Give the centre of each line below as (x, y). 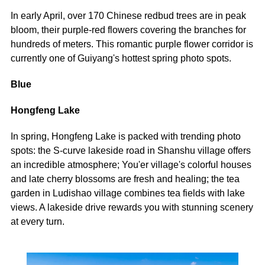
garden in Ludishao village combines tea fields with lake (127, 193)
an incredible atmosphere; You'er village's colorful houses (131, 164)
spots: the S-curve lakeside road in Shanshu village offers (130, 150)
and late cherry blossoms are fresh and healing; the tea (125, 179)
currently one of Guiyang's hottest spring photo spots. (121, 58)
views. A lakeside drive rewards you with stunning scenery (132, 207)
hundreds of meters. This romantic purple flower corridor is (132, 44)
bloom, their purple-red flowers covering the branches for (128, 30)
